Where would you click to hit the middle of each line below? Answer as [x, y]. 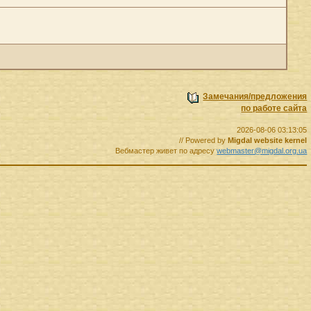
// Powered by [204, 140]
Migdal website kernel [268, 140]
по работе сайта [274, 108]
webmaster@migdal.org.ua [262, 150]
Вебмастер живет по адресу [166, 150]
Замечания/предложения [255, 96]
